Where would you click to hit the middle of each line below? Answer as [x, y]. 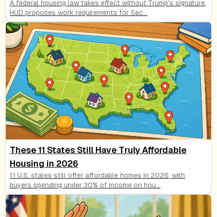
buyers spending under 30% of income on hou [83, 185]
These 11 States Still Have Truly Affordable [98, 150]
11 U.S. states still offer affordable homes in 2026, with [98, 175]
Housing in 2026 [44, 163]
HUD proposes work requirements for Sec [77, 12]
